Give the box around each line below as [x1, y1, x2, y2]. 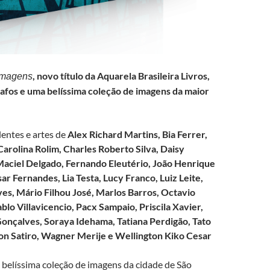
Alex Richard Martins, [67, 128, 162, 140]
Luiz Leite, [160, 172, 203, 183]
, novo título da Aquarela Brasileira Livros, [33, 70, 210, 81]
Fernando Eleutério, [66, 157, 152, 169]
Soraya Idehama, [44, 215, 117, 227]
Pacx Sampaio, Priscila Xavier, [76, 201, 203, 212]
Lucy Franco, [103, 172, 160, 183]
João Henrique [152, 157, 215, 169]
